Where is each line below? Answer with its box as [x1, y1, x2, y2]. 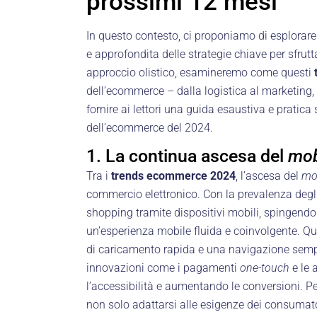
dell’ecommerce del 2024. [86, 120, 213, 134]
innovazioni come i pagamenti [86, 260, 240, 275]
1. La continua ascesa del [86, 145, 288, 166]
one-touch [240, 260, 289, 275]
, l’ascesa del [236, 168, 301, 183]
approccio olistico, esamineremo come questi [86, 65, 314, 79]
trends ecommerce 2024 [111, 168, 236, 183]
